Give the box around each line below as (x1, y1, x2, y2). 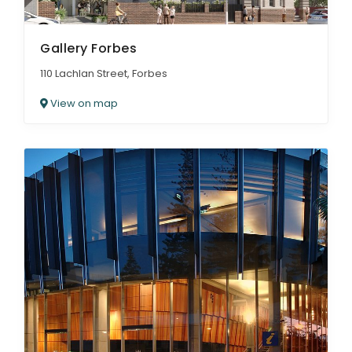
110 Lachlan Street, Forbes (40, 65, 167, 81)
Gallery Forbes (40, 38, 137, 57)
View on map (48, 95, 118, 111)
